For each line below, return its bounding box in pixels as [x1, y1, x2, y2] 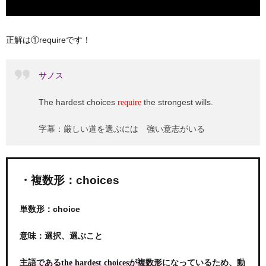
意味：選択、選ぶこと [20, 230, 103, 240]
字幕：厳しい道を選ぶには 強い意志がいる [39, 123, 205, 134]
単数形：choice [20, 204, 80, 214]
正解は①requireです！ [6, 34, 91, 45]
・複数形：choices [20, 173, 119, 186]
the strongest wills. [141, 97, 213, 107]
